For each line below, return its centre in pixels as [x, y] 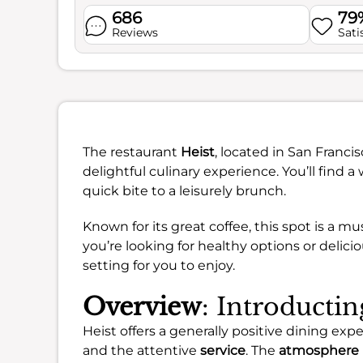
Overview [142, 307]
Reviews [135, 32]
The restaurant [132, 152]
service [223, 350]
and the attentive [141, 350]
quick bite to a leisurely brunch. [184, 191]
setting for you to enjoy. [159, 265]
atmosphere [319, 350]
